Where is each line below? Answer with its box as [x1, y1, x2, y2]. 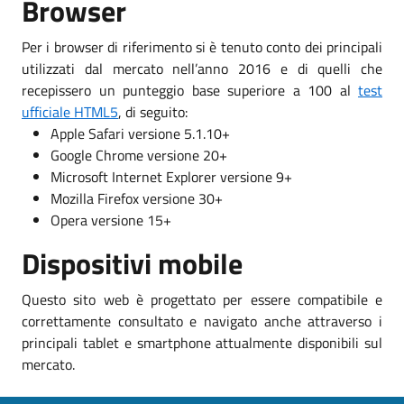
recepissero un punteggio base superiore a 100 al [22, 78, 358, 101]
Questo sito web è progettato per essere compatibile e [22, 288, 382, 310]
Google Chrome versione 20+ [50, 143, 227, 166]
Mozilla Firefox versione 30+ [50, 187, 223, 209]
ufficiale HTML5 [22, 100, 118, 123]
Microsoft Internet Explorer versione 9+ [50, 165, 292, 188]
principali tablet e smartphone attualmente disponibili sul [22, 331, 382, 353]
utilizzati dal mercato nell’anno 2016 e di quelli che [22, 57, 382, 79]
